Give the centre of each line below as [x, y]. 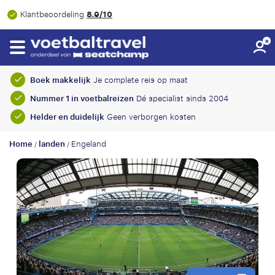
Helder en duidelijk [67, 117]
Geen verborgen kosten [150, 117]
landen [52, 144]
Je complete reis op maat [139, 80]
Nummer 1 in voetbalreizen [82, 99]
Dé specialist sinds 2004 [181, 99]
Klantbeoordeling [53, 14]
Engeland [89, 144]
